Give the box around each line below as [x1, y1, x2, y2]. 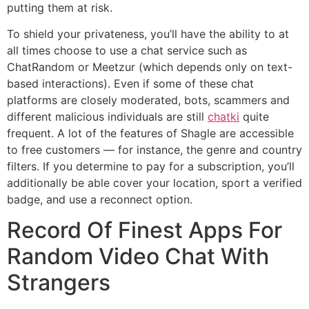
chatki [208, 110, 239, 124]
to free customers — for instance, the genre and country [7, 143, 302, 157]
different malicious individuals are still [7, 110, 208, 124]
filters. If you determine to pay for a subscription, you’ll [7, 159, 295, 174]
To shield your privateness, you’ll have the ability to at [7, 27, 289, 41]
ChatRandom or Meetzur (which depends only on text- [7, 60, 292, 74]
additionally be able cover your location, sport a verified [7, 176, 302, 190]
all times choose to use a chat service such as [7, 43, 247, 58]
